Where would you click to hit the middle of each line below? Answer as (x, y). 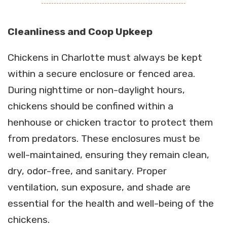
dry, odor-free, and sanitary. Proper (87, 171)
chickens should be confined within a (90, 106)
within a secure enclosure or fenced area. (101, 74)
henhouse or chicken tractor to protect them (110, 123)
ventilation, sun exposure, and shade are (99, 187)
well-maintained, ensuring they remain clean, (108, 155)
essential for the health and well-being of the (111, 204)
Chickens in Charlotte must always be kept (105, 58)
